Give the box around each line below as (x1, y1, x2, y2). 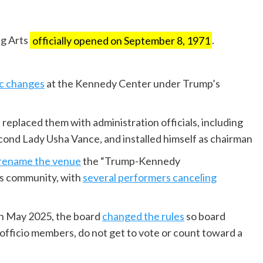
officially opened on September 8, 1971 (32, 33, 210, 47)
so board (184, 210, 225, 223)
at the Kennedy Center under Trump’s (45, 77, 220, 90)
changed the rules (102, 210, 184, 223)
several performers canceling (83, 171, 217, 184)
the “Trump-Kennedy (81, 154, 180, 168)
